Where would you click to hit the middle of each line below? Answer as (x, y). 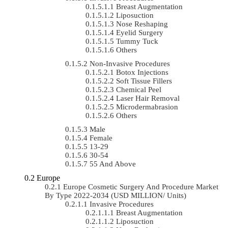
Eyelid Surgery (140, 32)
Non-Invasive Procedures (130, 63)
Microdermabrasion (147, 107)
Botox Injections (142, 72)
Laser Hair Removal (148, 98)
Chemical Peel (139, 89)
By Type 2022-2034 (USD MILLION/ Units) (116, 195)
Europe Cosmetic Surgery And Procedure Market (141, 187)
